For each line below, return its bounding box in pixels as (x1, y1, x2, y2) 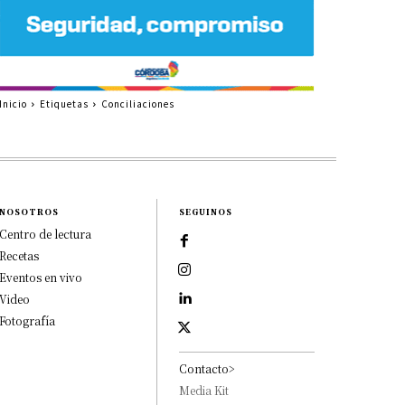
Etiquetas (39, 96, 89, 110)
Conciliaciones (100, 96, 174, 110)
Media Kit (179, 381, 230, 398)
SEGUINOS (179, 205, 233, 218)
